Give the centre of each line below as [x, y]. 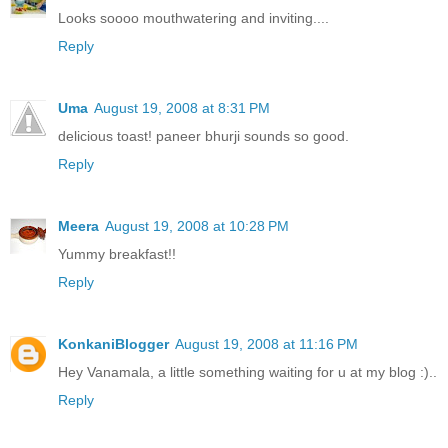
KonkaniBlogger [113, 343]
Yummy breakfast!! [117, 253]
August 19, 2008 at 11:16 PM [266, 343]
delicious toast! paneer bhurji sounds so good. [203, 135]
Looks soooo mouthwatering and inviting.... [193, 17]
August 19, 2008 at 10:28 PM [197, 225]
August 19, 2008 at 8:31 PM [182, 107]
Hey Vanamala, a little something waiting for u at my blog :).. [247, 371]
